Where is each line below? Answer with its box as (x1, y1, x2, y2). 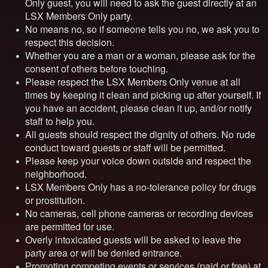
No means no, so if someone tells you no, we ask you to (25, 22, 260, 36)
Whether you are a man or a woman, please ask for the (25, 48, 255, 62)
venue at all (189, 75, 240, 89)
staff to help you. (25, 114, 95, 128)
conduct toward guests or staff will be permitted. (25, 141, 226, 154)
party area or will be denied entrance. (25, 246, 182, 260)
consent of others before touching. (25, 62, 168, 75)
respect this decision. (25, 35, 117, 49)
